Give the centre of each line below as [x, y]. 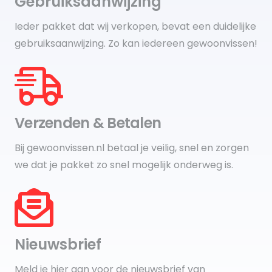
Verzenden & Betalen [88, 123]
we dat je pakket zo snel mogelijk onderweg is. [124, 165]
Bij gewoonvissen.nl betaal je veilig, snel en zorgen [132, 148]
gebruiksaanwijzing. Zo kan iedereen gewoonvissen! [136, 44]
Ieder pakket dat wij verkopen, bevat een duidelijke [135, 27]
